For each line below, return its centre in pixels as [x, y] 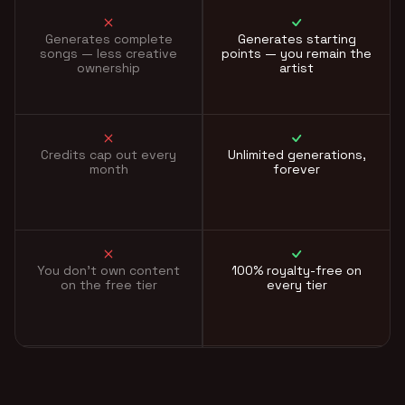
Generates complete [108, 38]
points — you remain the [297, 53]
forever [297, 169]
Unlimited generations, [297, 154]
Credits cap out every [108, 154]
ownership [108, 67]
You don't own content [108, 271]
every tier [297, 285]
